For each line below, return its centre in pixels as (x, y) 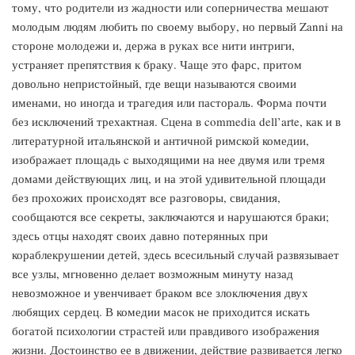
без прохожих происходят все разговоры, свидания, (146, 197)
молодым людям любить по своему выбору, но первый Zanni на (177, 26)
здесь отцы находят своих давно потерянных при (140, 235)
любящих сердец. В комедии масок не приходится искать (161, 311)
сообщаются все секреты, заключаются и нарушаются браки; (170, 216)
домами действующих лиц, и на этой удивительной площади (169, 178)
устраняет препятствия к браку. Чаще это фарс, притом (157, 64)
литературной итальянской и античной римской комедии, (160, 140)
